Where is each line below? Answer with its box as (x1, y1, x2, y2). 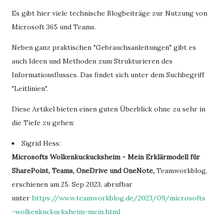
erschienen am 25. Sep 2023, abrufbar (12, 180, 132, 189)
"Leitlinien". (12, 84, 48, 93)
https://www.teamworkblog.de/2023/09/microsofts (32, 194, 205, 202)
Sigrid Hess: (22, 139, 61, 148)
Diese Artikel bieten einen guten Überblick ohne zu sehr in (12, 105, 205, 113)
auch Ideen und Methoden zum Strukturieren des (12, 57, 173, 66)
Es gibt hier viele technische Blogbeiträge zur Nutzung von (12, 9, 207, 18)
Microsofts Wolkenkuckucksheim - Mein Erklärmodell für (12, 153, 200, 161)
